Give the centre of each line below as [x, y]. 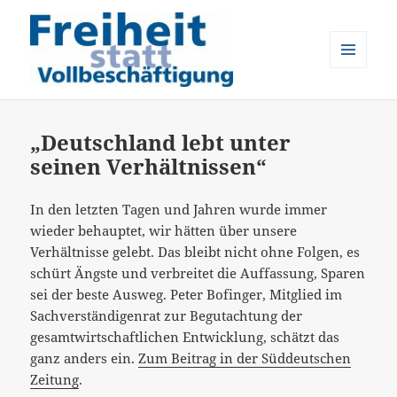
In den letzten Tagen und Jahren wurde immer [179, 209]
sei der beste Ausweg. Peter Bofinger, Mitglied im [187, 294]
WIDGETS [355, 105]
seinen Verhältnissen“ [149, 167]
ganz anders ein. [85, 358]
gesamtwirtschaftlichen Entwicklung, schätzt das [185, 336]
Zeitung [55, 379]
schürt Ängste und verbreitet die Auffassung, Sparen [198, 272]
